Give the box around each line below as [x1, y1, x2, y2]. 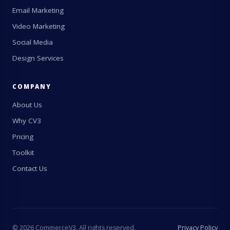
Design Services [12, 53, 64, 63]
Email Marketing [12, 6, 64, 15]
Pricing [12, 132, 33, 142]
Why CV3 [12, 116, 41, 126]
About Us [12, 100, 42, 110]
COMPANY [12, 83, 51, 91]
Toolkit [12, 148, 34, 158]
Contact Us [12, 164, 47, 174]
